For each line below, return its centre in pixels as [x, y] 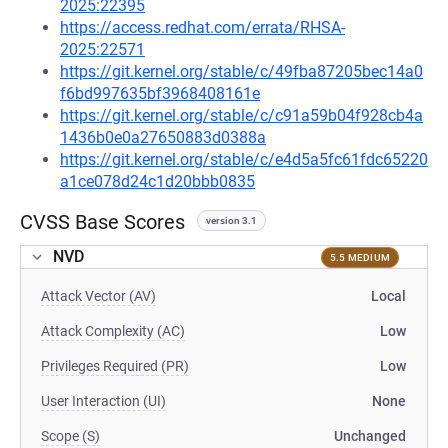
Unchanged [370, 436]
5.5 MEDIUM [359, 257]
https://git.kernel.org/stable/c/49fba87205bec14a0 [241, 71]
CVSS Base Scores [102, 222]
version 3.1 [231, 220]
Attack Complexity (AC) [113, 331]
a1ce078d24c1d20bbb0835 [157, 181]
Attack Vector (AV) [98, 296]
